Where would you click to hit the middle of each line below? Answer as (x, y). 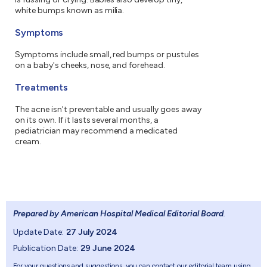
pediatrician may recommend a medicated (97, 131)
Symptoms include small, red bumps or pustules (107, 55)
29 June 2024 (108, 249)
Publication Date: (46, 249)
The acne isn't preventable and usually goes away (108, 110)
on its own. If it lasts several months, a (87, 120)
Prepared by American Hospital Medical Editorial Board (118, 214)
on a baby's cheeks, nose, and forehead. (90, 66)
